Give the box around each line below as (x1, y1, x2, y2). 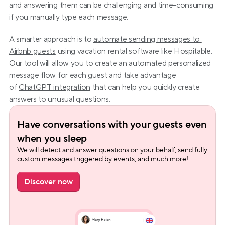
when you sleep (17, 132, 87, 145)
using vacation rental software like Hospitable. (55, 46, 212, 56)
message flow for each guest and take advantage (9, 70, 176, 80)
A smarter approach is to (9, 34, 93, 44)
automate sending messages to (93, 34, 200, 44)
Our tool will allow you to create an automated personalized (9, 58, 211, 68)
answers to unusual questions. (9, 94, 110, 104)
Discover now (24, 177, 73, 187)
